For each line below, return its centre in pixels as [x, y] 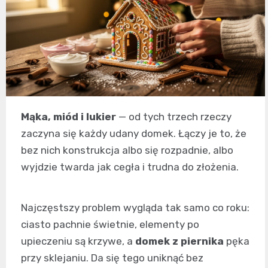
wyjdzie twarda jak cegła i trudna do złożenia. [130, 167]
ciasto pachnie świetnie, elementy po [110, 224]
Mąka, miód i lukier [68, 116]
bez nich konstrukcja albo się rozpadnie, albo [127, 150]
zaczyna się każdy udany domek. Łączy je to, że [134, 133]
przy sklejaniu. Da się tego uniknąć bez [112, 258]
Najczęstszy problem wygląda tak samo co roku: [135, 207]
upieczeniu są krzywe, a [78, 241]
